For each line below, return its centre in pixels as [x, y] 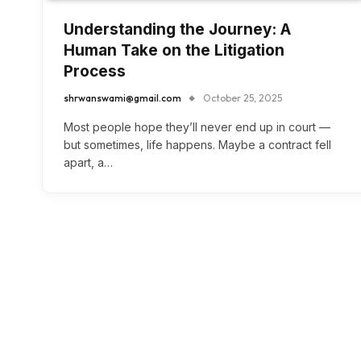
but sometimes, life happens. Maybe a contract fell [197, 145]
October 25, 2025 [243, 98]
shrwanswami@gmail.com [122, 98]
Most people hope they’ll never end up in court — [197, 127]
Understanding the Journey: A [177, 30]
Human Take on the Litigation [174, 51]
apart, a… [88, 163]
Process [95, 72]
